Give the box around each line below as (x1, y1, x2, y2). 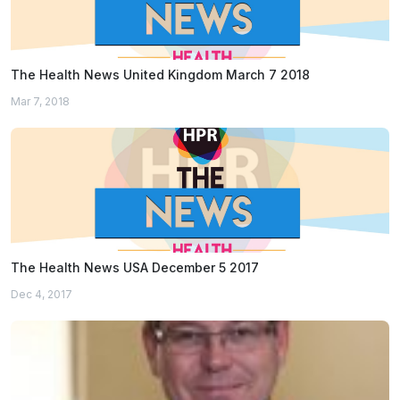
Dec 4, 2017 (11, 287, 72, 302)
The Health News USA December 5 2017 (11, 260, 259, 276)
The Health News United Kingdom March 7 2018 (11, 67, 310, 83)
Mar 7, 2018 (11, 95, 70, 109)
